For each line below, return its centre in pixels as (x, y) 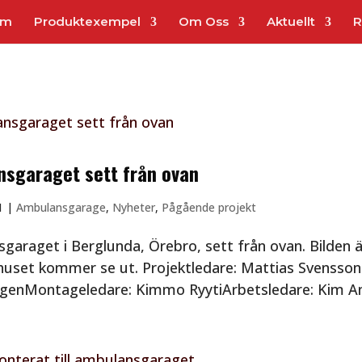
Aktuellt (291, 21)
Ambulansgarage (61, 207)
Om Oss (204, 21)
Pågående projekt (208, 207)
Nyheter (133, 207)
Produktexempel (87, 21)
